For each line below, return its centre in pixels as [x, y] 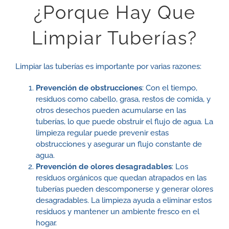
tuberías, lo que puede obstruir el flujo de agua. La [124, 122]
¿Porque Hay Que [114, 13]
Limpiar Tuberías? [114, 38]
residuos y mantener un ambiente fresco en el [117, 212]
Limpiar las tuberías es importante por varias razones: [108, 67]
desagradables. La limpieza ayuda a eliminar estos [123, 201]
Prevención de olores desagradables [104, 167]
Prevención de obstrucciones [89, 88]
